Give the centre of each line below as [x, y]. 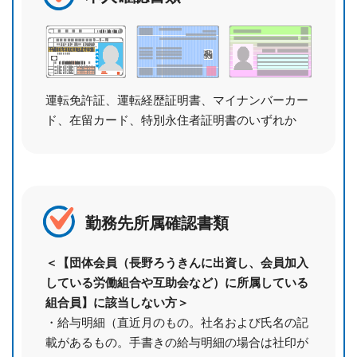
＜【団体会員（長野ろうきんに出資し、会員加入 [177, 262]
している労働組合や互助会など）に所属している [177, 282]
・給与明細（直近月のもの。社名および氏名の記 [177, 322]
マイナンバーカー [261, 100]
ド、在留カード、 [93, 120]
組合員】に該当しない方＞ [117, 302]
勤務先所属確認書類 [157, 223]
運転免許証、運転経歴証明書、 [129, 100]
